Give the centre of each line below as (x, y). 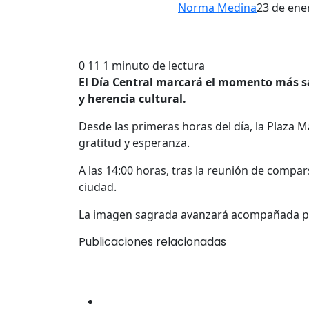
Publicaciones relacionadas (152, 242)
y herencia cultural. (132, 99)
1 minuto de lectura (154, 66)
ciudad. (98, 187)
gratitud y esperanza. (134, 143)
